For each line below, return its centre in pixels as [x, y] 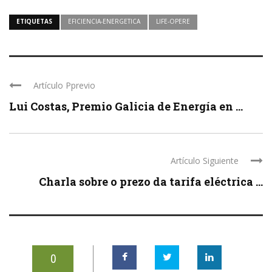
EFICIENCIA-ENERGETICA [104, 21]
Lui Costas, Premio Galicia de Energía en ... [126, 106]
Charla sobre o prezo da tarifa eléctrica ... [151, 181]
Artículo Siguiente [205, 160]
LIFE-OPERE [173, 21]
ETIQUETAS [34, 21]
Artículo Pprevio [64, 85]
